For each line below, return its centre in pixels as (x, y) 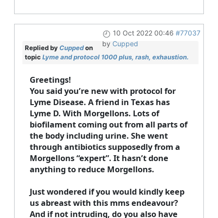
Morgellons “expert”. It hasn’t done (99, 158)
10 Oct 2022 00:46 (143, 33)
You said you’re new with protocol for (102, 91)
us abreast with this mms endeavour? (104, 203)
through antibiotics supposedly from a (105, 147)
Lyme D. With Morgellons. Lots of (94, 113)
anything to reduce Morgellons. (93, 169)
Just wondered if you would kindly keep (107, 192)
